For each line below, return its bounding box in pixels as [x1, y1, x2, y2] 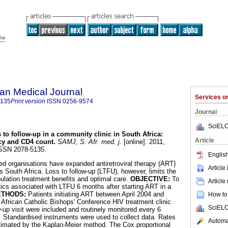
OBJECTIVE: [130, 175, 170, 183]
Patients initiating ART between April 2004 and [26, 190, 164, 198]
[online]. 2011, [122, 138, 165, 146]
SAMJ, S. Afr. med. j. [55, 138, 122, 146]
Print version [11, 98, 45, 105]
